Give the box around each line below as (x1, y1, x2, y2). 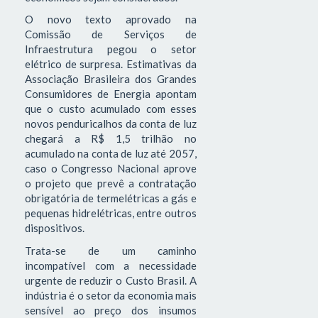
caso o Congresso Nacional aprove (25, 162, 197, 175)
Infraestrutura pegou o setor (25, 43, 197, 56)
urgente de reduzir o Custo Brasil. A (25, 273, 197, 287)
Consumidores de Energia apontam (25, 87, 197, 101)
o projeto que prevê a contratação (25, 177, 197, 190)
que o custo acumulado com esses (25, 102, 197, 116)
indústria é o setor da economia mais (25, 288, 197, 302)
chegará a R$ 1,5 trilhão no (25, 132, 197, 146)
